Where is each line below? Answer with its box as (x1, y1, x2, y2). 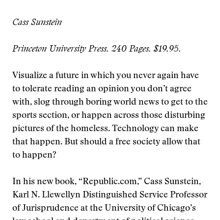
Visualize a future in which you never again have (12, 72, 199, 81)
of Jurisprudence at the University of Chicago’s (12, 204, 196, 213)
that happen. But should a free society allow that (12, 138, 200, 147)
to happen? (12, 151, 56, 160)
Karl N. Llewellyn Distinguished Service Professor (12, 191, 207, 200)
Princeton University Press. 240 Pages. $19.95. (12, 45, 181, 54)
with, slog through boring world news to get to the (12, 98, 208, 107)
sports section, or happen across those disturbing (12, 111, 205, 120)
